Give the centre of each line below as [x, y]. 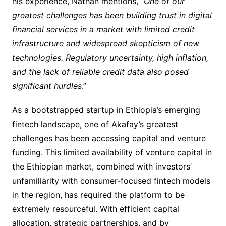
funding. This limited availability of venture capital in [112, 153]
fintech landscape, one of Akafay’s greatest [95, 124]
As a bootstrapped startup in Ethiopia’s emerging [106, 110]
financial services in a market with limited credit [103, 30]
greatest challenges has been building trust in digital [112, 15]
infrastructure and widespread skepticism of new [105, 44]
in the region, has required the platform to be [98, 195]
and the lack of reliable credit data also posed [100, 72]
